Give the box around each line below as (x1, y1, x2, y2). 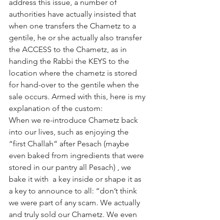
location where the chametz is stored (9, 68, 139, 78)
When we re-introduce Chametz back (9, 115, 140, 125)
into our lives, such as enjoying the (9, 127, 131, 137)
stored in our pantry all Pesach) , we (9, 163, 133, 172)
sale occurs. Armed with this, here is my (9, 92, 147, 101)
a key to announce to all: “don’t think (9, 186, 139, 195)
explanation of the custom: (9, 104, 103, 113)
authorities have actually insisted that (9, 9, 138, 19)
